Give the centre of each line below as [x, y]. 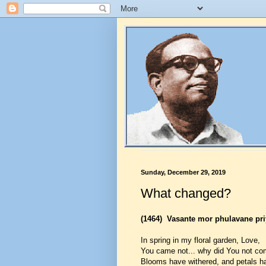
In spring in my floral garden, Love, [200, 240]
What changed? [186, 193]
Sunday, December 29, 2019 [183, 172]
